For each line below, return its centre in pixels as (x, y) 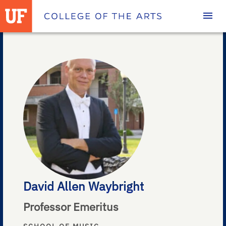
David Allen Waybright (84, 186)
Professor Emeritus (71, 206)
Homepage (69, 12)
